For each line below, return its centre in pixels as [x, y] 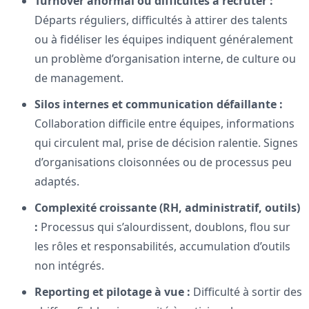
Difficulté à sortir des [246, 292]
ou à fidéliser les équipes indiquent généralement [164, 40]
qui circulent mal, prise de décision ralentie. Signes [166, 143]
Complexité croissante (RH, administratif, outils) [167, 208]
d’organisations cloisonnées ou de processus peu [163, 162]
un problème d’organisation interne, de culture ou [165, 59]
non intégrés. [69, 266]
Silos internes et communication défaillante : [159, 104]
